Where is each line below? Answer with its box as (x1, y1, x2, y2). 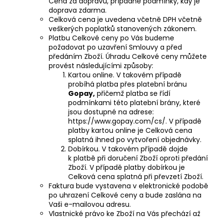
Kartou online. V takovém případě (68, 70, 182, 80)
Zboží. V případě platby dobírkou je (68, 162, 185, 172)
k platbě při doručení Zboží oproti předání (68, 153, 208, 163)
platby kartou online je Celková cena (68, 125, 192, 135)
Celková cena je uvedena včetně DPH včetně (49, 14, 202, 24)
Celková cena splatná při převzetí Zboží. (68, 171, 203, 182)
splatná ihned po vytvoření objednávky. (68, 134, 201, 145)
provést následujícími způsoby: (49, 60, 153, 71)
